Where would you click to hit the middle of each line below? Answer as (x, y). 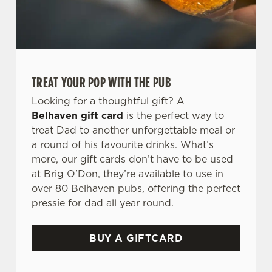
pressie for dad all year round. (104, 203)
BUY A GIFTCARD (136, 238)
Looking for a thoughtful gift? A (108, 101)
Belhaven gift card (77, 115)
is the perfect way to (174, 115)
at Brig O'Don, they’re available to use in (127, 174)
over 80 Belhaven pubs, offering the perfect (136, 188)
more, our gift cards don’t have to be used (132, 159)
